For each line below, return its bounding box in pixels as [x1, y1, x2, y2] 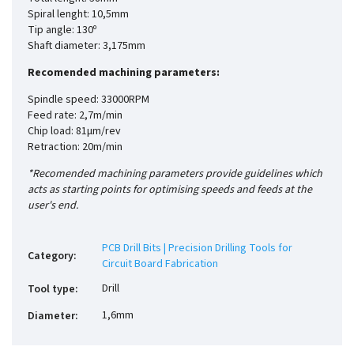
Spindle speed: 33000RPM [28, 91, 149, 107]
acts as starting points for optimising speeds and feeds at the [28, 181, 312, 198]
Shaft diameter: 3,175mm [28, 37, 145, 54]
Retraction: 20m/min [28, 138, 122, 155]
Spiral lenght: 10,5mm [28, 6, 129, 22]
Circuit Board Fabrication [102, 255, 218, 272]
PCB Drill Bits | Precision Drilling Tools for [102, 239, 292, 256]
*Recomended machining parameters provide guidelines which [28, 165, 322, 182]
